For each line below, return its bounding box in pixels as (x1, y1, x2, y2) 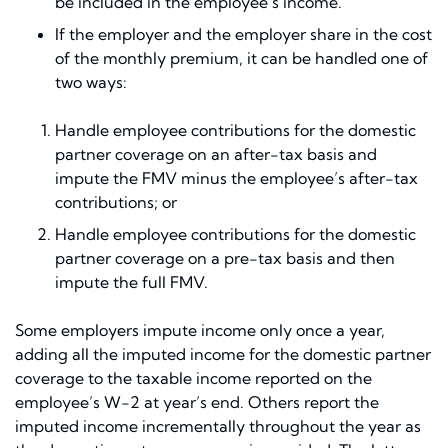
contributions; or (55, 192, 177, 213)
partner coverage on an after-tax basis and (55, 144, 377, 165)
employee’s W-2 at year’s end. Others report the (15, 392, 379, 413)
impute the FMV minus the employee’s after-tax (55, 168, 418, 189)
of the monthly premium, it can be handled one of (55, 48, 428, 69)
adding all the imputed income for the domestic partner (15, 344, 431, 365)
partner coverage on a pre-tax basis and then (55, 248, 395, 269)
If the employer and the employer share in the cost (55, 24, 432, 45)
